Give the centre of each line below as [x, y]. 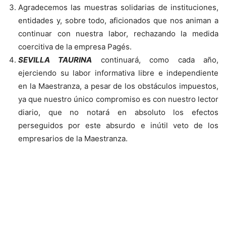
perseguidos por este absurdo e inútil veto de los [118, 125]
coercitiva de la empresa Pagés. [75, 46]
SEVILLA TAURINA [55, 60]
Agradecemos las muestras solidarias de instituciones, [118, 7]
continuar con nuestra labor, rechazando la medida [118, 33]
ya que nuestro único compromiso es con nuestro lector [118, 99]
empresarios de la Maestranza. [73, 138]
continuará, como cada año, [155, 60]
